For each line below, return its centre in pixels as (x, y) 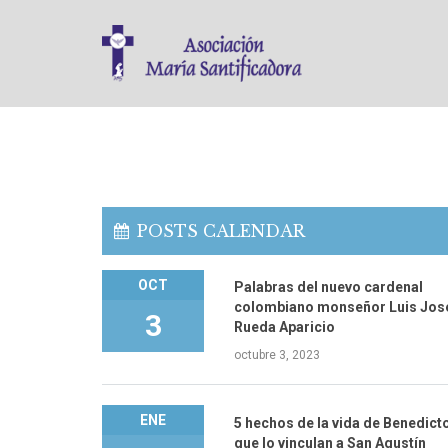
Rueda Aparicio (285, 327)
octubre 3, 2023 (277, 355)
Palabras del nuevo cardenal (329, 287)
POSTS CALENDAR (221, 230)
